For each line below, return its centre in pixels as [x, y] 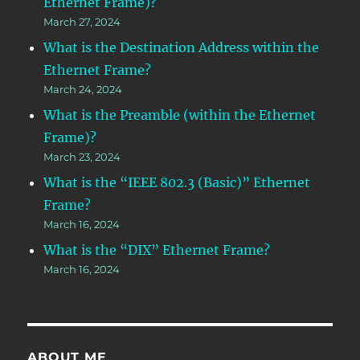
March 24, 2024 [83, 89]
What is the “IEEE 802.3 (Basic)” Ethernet [177, 182]
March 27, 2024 [82, 21]
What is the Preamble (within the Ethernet [180, 115]
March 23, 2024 [82, 156]
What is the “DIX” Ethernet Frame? [157, 250]
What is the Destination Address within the [182, 47]
